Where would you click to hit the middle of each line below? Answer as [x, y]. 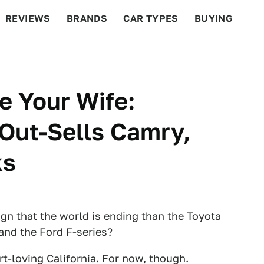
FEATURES [221, 56]
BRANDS [87, 19]
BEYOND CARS [47, 56]
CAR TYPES [151, 19]
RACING [117, 56]
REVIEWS [28, 19]
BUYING [214, 19]
